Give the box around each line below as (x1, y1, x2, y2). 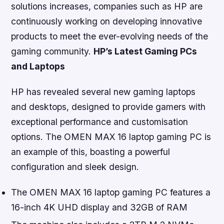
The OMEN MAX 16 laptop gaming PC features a (11, 187, 211, 198)
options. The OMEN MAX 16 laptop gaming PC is (11, 131, 211, 142)
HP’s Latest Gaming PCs (93, 46, 197, 56)
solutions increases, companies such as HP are (11, 1, 203, 11)
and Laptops (11, 61, 65, 71)
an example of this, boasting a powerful (11, 146, 170, 157)
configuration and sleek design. (11, 161, 139, 172)
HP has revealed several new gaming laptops (11, 86, 196, 97)
